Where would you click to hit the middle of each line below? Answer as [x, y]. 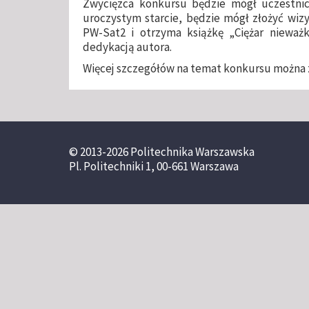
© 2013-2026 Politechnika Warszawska [162, 151]
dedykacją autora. [127, 47]
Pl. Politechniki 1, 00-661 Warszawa [154, 166]
